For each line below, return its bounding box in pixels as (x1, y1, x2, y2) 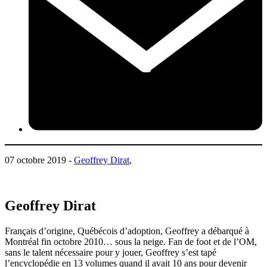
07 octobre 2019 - (5, 155, 74, 166)
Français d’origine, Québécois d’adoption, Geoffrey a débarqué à (5, 226, 249, 237)
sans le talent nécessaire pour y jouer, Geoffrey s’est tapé (5, 247, 216, 258)
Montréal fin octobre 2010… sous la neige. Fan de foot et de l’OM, (5, 237, 257, 247)
